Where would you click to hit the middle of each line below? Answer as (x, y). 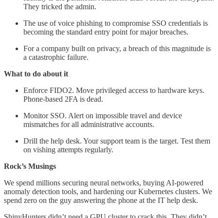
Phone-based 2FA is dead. (63, 99)
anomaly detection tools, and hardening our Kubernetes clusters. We (108, 191)
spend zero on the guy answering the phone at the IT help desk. (101, 200)
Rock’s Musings (30, 166)
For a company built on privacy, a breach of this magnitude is (117, 48)
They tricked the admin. (60, 6)
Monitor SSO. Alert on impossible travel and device (103, 115)
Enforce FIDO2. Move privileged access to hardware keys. (114, 90)
